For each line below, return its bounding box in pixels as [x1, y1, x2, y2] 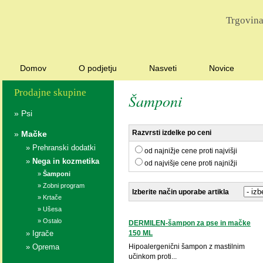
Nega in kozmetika [32, 157, 99, 166]
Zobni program [43, 182, 85, 189]
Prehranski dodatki [32, 143, 96, 152]
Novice [209, 63, 234, 73]
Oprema [32, 242, 59, 251]
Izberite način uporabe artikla [132, 188, 229, 196]
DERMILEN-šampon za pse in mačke [129, 219, 251, 227]
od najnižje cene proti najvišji [144, 147, 237, 155]
